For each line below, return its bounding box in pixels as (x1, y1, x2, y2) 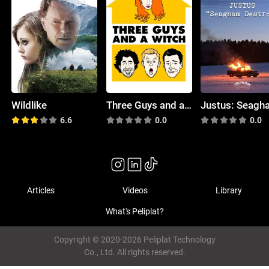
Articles (27, 185, 55, 195)
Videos (122, 185, 148, 195)
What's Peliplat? (105, 207, 164, 217)
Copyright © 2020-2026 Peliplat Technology (53, 235, 216, 245)
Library (215, 185, 242, 195)
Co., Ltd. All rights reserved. (83, 247, 186, 258)
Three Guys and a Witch (184, 98, 192, 111)
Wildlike (11, 98, 47, 111)
